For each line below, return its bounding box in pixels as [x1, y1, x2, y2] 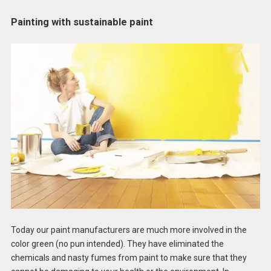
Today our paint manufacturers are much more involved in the [10, 225, 247, 235]
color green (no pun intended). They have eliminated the [10, 239, 224, 249]
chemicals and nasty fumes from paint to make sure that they [10, 253, 247, 263]
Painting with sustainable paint [10, 16, 153, 28]
